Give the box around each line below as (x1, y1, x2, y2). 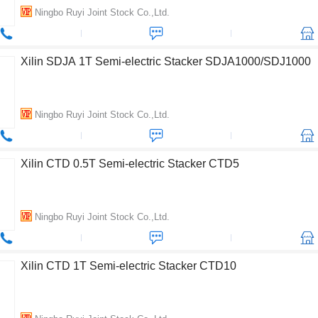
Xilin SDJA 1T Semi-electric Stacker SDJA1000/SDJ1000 (21, 55, 311, 67)
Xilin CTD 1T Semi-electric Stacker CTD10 (21, 260, 236, 272)
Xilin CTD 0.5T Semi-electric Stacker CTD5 (21, 158, 239, 170)
